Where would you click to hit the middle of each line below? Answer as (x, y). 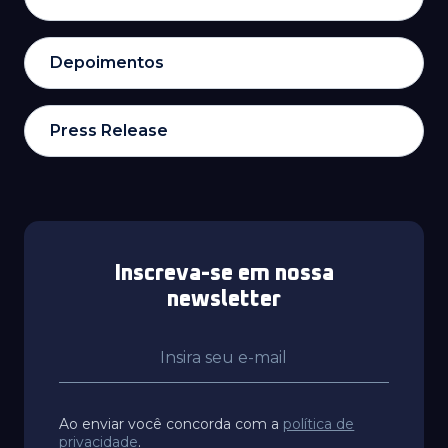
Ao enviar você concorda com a (171, 424)
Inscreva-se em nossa (224, 274)
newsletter (224, 300)
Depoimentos (107, 62)
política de (319, 424)
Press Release (109, 130)
